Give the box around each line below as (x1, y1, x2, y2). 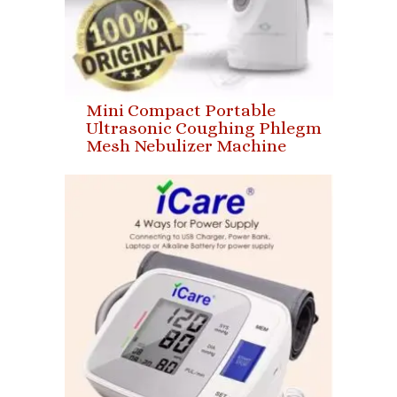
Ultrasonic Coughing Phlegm (85, 117, 322, 138)
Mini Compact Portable (85, 99, 276, 121)
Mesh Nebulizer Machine (85, 135, 286, 156)
